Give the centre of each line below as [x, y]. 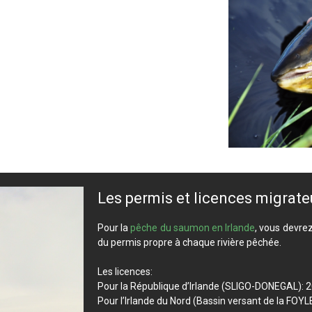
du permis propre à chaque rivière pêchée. [189, 243]
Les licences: [125, 272]
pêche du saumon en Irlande [193, 228]
